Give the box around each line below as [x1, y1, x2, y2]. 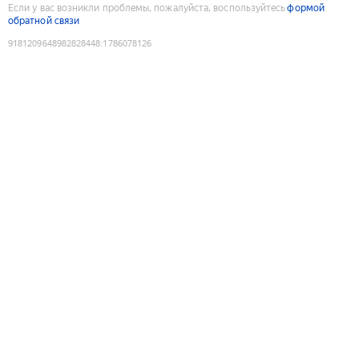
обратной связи [8, 14, 80, 26]
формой [287, 2, 325, 14]
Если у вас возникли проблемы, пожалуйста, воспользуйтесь [8, 2, 286, 14]
